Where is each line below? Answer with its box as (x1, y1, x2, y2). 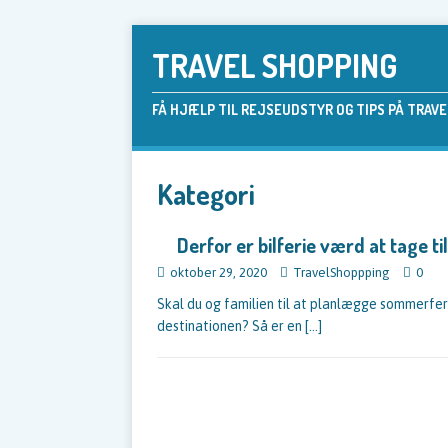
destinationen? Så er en (157, 318, 305, 334)
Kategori (157, 176, 255, 212)
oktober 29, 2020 (170, 265, 267, 280)
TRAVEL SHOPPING (152, 45, 397, 86)
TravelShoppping (293, 265, 390, 280)
